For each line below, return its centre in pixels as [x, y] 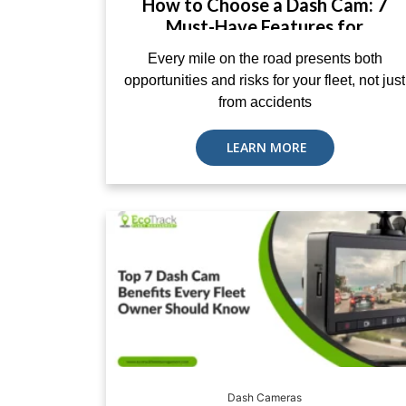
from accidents [265, 102]
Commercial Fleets [265, 48]
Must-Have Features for [265, 26]
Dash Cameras [265, 397]
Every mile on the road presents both [265, 58]
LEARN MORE [265, 147]
